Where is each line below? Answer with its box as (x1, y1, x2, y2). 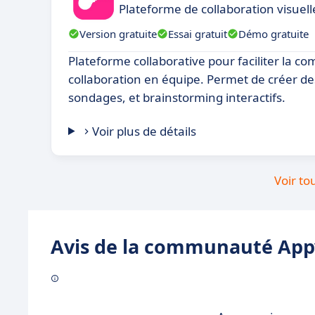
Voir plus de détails (92, 123, 197, 139)
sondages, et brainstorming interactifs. (68, 89, 285, 105)
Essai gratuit (168, 26, 227, 41)
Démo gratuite (238, 26, 309, 41)
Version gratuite (79, 26, 157, 41)
